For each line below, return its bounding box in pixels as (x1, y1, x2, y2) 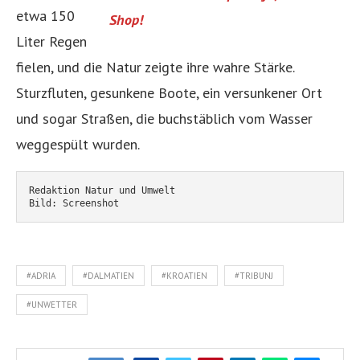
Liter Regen (16, 31, 87, 51)
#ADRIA (27, 269, 55, 281)
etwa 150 (16, 6, 75, 25)
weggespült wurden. (16, 134, 140, 153)
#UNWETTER (27, 298, 77, 310)
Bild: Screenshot (29, 197, 119, 209)
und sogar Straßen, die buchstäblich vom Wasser (16, 108, 313, 128)
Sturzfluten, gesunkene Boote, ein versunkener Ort (16, 83, 322, 102)
